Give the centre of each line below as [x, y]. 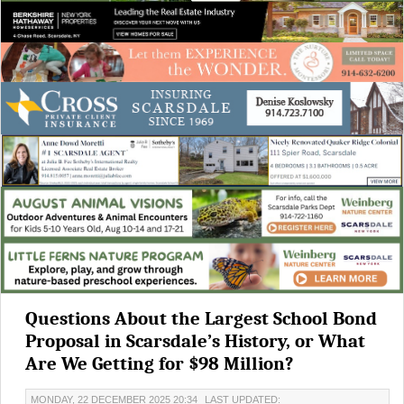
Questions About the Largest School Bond [201, 318]
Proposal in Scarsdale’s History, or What [195, 340]
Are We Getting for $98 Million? [159, 363]
